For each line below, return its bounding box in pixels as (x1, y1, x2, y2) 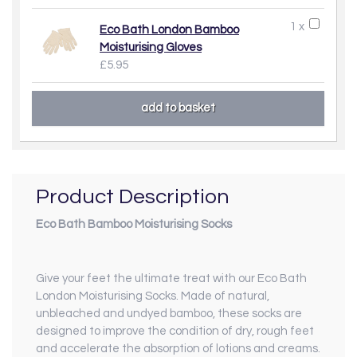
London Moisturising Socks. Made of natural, (36, 290, 269, 303)
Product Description (36, 185, 229, 208)
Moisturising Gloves (100, 41, 202, 53)
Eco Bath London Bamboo (100, 23, 239, 36)
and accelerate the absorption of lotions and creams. (36, 343, 320, 355)
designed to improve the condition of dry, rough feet (36, 325, 314, 338)
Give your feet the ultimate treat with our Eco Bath (36, 273, 307, 285)
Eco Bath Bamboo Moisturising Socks (36, 218, 232, 231)
